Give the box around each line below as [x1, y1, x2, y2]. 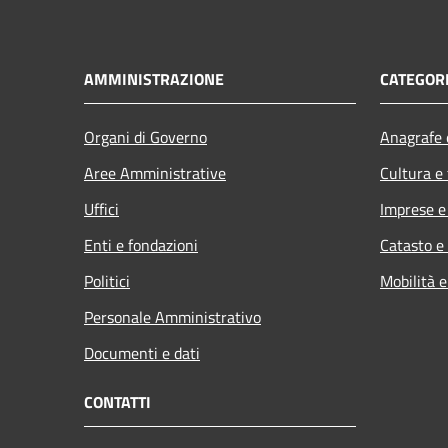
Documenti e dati [84, 340, 200, 365]
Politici [84, 268, 130, 293]
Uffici [84, 196, 119, 221]
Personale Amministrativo [84, 304, 261, 329]
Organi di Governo [84, 124, 207, 149]
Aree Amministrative [84, 160, 226, 185]
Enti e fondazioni [84, 232, 198, 257]
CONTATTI [84, 389, 151, 414]
